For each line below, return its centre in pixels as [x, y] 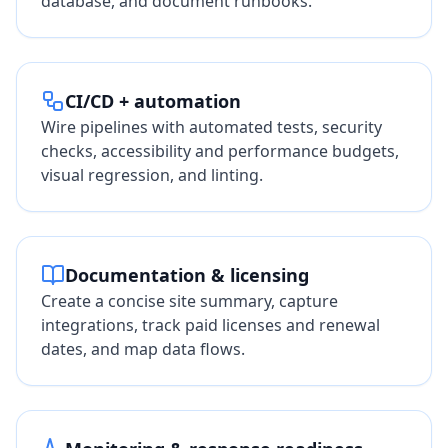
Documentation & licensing [187, 275]
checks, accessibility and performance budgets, [220, 151]
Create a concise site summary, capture [189, 301]
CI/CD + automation [153, 101]
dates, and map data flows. [143, 349]
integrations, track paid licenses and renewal [210, 325]
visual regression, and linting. [152, 175]
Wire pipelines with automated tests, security [211, 127]
